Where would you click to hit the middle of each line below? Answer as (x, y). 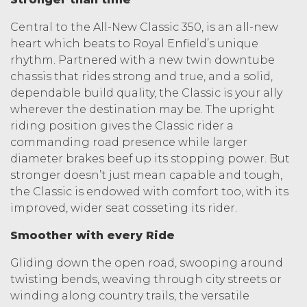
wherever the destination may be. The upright (143, 109)
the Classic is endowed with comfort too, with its (149, 191)
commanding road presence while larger (129, 142)
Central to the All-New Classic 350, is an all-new (144, 27)
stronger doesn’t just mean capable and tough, (146, 175)
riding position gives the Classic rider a (122, 125)
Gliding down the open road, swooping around (147, 262)
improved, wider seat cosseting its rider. (124, 208)
